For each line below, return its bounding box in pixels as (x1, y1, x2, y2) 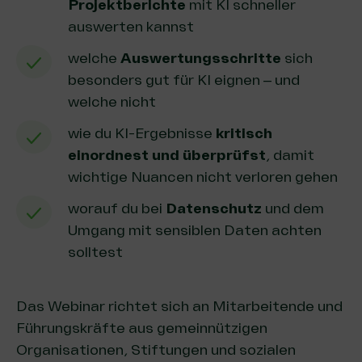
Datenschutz (166, 200, 265, 217)
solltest (68, 243, 123, 261)
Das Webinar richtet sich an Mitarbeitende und (16, 297, 343, 315)
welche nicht (68, 93, 156, 111)
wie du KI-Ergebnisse (68, 124, 216, 142)
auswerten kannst (68, 18, 194, 36)
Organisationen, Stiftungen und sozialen (16, 341, 296, 359)
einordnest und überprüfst (68, 146, 266, 164)
